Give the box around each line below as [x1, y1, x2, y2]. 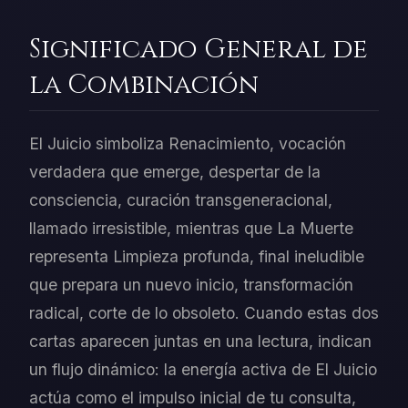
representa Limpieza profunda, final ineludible [29, 247, 364, 267]
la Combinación [29, 67, 259, 104]
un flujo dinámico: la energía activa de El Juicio [29, 360, 377, 380]
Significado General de [29, 32, 368, 68]
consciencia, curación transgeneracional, [29, 190, 332, 210]
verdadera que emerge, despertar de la [29, 162, 321, 182]
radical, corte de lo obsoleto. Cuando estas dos [29, 303, 379, 323]
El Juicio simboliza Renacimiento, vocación [29, 134, 346, 154]
